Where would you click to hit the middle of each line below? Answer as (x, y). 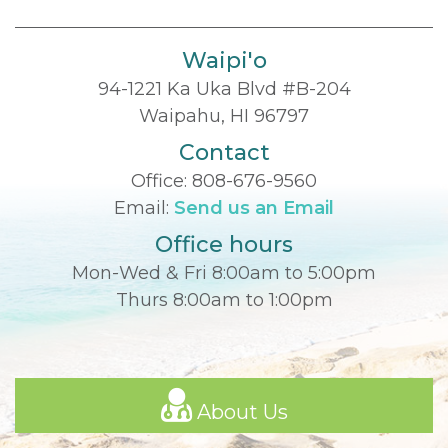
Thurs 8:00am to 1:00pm (224, 299)
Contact (224, 152)
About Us (239, 411)
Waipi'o (224, 60)
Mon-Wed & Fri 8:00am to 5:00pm (224, 272)
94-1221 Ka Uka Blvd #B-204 (224, 88)
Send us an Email (254, 207)
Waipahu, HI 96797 (224, 115)
